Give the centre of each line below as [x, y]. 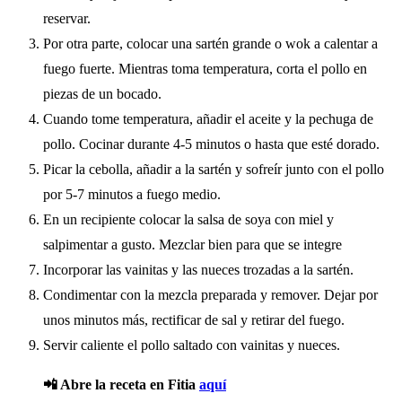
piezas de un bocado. [102, 94]
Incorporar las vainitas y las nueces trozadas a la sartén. [198, 270]
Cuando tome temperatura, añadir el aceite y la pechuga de [208, 119]
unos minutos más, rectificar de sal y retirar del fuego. [194, 320]
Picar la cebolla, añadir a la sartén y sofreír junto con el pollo [214, 170]
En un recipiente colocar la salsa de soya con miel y [188, 220]
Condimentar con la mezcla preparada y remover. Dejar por [210, 295]
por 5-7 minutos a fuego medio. [132, 195]
